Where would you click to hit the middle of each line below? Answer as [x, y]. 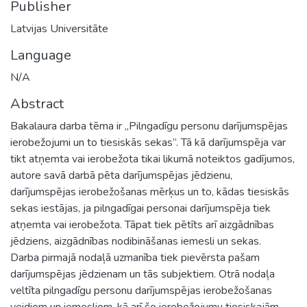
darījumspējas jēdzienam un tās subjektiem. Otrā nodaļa [143, 274]
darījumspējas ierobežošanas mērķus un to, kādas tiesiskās [150, 192]
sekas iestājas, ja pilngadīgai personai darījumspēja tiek [140, 208]
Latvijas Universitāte [59, 28]
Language [41, 55]
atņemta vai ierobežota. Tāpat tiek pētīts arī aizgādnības [142, 224]
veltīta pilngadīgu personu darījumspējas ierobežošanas [141, 290]
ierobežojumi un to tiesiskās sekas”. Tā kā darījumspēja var [148, 142]
